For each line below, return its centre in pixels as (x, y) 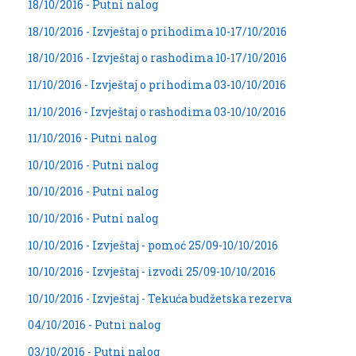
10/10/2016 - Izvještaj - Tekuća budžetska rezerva (160, 298)
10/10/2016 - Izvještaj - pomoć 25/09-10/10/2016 (153, 245)
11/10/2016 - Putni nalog (92, 138)
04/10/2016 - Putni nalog (94, 325)
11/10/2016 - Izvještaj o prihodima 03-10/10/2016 (157, 85)
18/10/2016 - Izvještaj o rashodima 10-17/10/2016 (157, 58)
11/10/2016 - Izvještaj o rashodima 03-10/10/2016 (157, 111)
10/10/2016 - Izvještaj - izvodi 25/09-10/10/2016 (152, 272)
